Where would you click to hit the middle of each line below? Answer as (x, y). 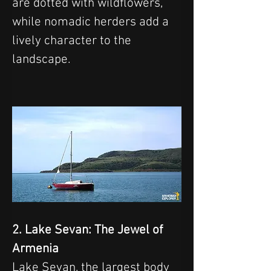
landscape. (41, 60)
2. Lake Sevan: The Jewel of (89, 230)
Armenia (35, 249)
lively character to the (73, 41)
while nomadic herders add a (92, 22)
